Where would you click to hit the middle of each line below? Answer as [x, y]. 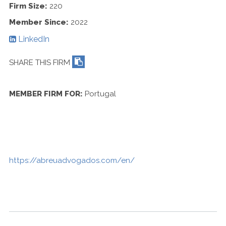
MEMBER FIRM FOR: [47, 94]
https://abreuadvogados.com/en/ [72, 160]
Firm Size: [28, 6]
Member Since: [39, 22]
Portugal [100, 94]
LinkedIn [33, 39]
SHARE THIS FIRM [40, 62]
